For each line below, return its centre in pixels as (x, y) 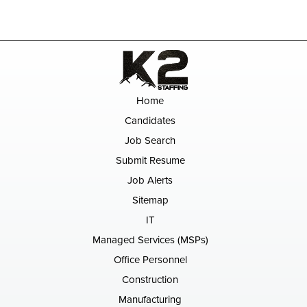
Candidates (150, 121)
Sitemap (150, 200)
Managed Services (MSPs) (150, 240)
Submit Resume (150, 160)
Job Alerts (150, 180)
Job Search (150, 140)
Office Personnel (150, 260)
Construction (150, 280)
